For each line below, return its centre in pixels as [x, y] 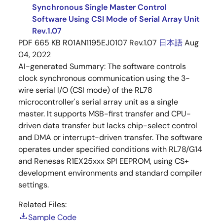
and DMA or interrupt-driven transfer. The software [110, 137]
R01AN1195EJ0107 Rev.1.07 [110, 43]
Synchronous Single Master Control [99, 7]
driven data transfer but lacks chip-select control [108, 126]
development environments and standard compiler [110, 173]
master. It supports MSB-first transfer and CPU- [105, 114]
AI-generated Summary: [63, 66]
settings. [34, 185]
